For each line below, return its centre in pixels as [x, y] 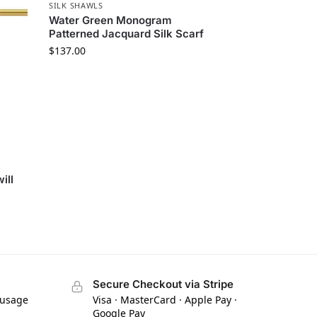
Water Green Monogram [111, 21]
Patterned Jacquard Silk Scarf [127, 34]
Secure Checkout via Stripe [163, 284]
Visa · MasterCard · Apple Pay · [165, 300]
